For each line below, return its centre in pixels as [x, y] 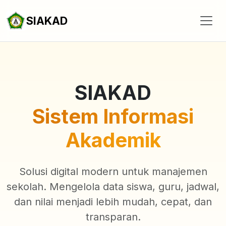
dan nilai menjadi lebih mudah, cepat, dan [113, 202]
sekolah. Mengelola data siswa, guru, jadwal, [113, 187]
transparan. [113, 217]
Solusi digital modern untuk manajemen [113, 172]
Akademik [113, 140]
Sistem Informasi [113, 116]
